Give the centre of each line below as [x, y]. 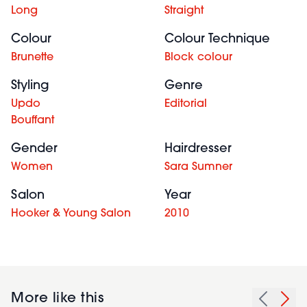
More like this [57, 299]
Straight [184, 11]
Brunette [32, 58]
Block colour [198, 58]
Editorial [186, 104]
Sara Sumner [198, 167]
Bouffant [33, 121]
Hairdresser [198, 149]
